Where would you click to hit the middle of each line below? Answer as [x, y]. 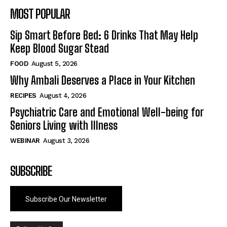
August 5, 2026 [54, 63]
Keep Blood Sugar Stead [60, 48]
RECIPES [23, 95]
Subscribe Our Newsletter [66, 199]
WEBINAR [25, 140]
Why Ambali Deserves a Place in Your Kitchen [103, 80]
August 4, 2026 [63, 95]
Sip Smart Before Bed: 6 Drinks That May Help [104, 35]
